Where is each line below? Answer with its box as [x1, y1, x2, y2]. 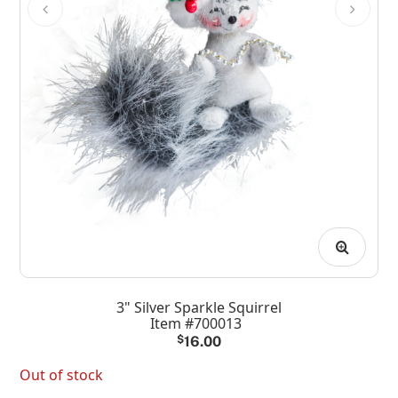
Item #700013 [149, 313, 242, 333]
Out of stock [20, 364, 104, 385]
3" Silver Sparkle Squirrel [116, 297, 282, 317]
